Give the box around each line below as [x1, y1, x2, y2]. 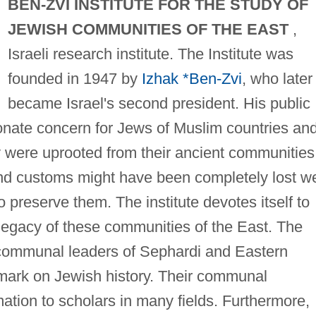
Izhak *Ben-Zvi [141, 69, 242, 87]
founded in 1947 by [7, 69, 142, 87]
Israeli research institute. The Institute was [7, 44, 293, 63]
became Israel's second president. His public [7, 94, 310, 112]
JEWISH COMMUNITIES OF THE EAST [7, 20, 288, 38]
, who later [241, 69, 312, 87]
